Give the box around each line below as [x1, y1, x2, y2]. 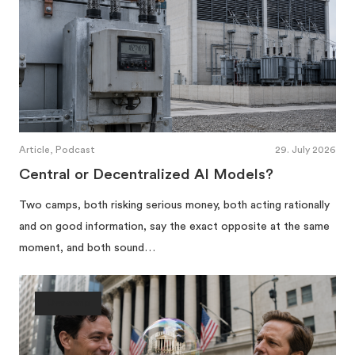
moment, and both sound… [19, 242, 155, 254]
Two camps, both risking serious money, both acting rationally [19, 200, 330, 212]
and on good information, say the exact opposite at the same [19, 221, 330, 233]
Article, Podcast [19, 145, 95, 155]
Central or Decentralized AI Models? [19, 167, 273, 183]
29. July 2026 [275, 145, 336, 155]
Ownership [47, 299, 90, 308]
